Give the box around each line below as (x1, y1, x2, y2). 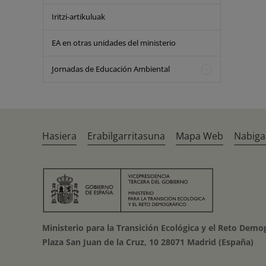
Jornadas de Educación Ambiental (52, 64, 170, 74)
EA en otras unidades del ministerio (52, 37, 176, 48)
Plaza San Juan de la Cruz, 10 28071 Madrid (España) (42, 236, 254, 248)
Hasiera (42, 129, 77, 142)
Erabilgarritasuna (87, 129, 166, 142)
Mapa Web (176, 129, 224, 142)
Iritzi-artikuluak (52, 11, 105, 22)
